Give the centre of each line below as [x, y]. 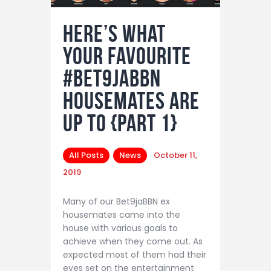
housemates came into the [122, 214]
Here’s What [114, 33]
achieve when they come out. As [133, 241]
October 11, [175, 155]
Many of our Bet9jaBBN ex [116, 201]
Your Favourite [127, 55]
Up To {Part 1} [120, 122]
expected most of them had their [135, 254]
